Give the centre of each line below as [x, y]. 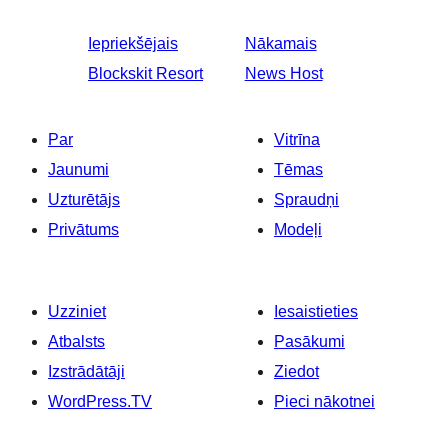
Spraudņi [306, 200]
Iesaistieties [316, 312]
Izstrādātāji [86, 372]
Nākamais [280, 44]
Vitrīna [297, 140]
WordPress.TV [100, 402]
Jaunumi [78, 170]
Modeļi [298, 230]
